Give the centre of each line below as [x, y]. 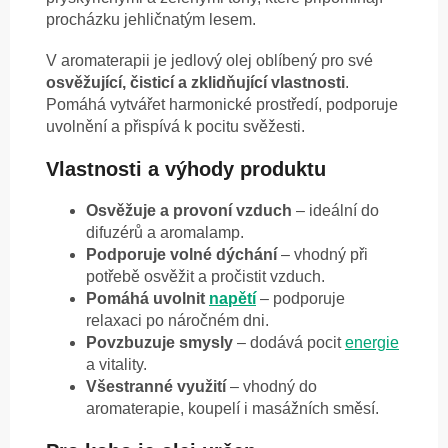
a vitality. [116, 365]
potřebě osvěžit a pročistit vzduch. [205, 277]
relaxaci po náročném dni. [177, 321]
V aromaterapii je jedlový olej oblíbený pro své [209, 61]
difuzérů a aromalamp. [165, 233]
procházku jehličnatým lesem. [151, 20]
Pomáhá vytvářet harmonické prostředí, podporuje [222, 105]
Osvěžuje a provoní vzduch [189, 211]
